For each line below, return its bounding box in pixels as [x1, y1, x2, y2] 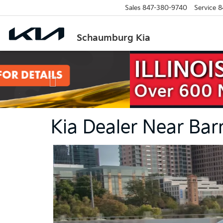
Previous [49, 51, 91, 63]
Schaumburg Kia [77, 32, 151, 43]
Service [194, 3, 216, 12]
